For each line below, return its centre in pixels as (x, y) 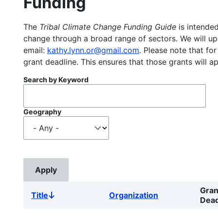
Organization (134, 195)
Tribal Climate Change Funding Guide (108, 27)
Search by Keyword (56, 79)
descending (71, 206)
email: (35, 50)
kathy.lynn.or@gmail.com (93, 50)
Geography (42, 111)
